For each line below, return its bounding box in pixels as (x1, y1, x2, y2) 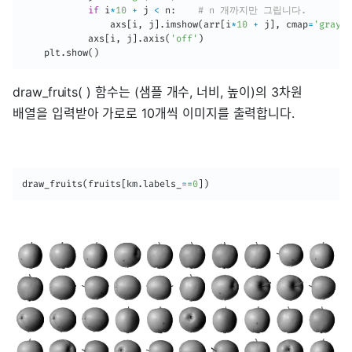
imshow (165, 18, 198, 30)
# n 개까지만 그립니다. (198, 4, 306, 16)
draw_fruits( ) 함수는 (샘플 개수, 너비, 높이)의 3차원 (13, 83, 302, 100)
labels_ (143, 178, 181, 189)
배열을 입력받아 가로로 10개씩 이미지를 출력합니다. (13, 104, 295, 121)
